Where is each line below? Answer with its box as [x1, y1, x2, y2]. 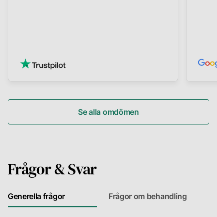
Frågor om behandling [108, 191, 187, 201]
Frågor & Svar [8, 158, 97, 180]
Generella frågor [8, 191, 65, 201]
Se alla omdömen [78, 107, 139, 117]
